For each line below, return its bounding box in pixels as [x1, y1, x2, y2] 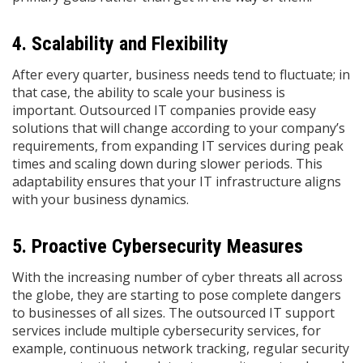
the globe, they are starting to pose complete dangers [12, 286, 341, 304]
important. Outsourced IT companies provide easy [12, 101, 316, 119]
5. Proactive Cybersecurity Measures [12, 235, 303, 258]
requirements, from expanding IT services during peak [12, 137, 344, 155]
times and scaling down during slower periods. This [12, 155, 322, 173]
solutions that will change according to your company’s [12, 119, 345, 137]
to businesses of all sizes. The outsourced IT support [12, 304, 335, 322]
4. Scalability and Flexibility [12, 32, 228, 55]
